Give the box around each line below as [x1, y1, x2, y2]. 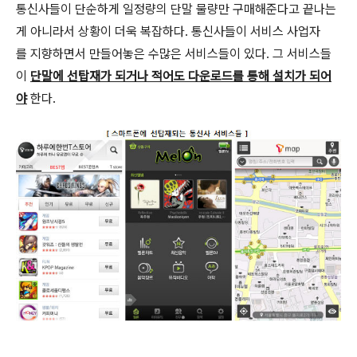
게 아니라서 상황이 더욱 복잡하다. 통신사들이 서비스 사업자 [16, 23, 320, 39]
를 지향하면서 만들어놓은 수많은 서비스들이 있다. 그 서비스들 [16, 45, 331, 61]
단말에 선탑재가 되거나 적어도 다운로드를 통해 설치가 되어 [30, 68, 331, 84]
